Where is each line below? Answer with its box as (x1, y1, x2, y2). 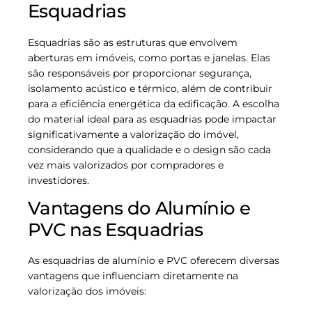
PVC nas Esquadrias (28, 218, 203, 241)
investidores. (28, 173, 89, 187)
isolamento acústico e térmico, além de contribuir (28, 81, 272, 95)
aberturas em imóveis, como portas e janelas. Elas (28, 51, 270, 64)
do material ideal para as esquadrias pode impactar (28, 112, 276, 125)
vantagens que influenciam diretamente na (28, 270, 238, 283)
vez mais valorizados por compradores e (28, 158, 224, 171)
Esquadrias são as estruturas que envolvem (28, 36, 237, 49)
